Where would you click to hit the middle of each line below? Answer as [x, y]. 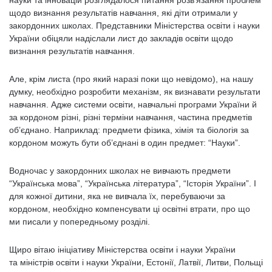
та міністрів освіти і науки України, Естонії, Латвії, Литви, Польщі [136, 262]
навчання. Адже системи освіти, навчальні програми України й [133, 104]
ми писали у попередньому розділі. [80, 222]
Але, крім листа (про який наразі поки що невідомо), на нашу [131, 79]
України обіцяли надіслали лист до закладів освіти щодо [121, 38]
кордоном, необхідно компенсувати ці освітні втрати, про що [130, 209]
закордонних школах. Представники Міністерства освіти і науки [134, 25]
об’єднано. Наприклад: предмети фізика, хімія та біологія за [129, 130]
